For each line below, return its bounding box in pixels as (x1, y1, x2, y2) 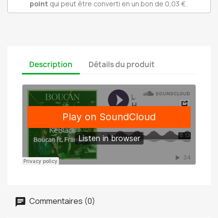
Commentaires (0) (28, 196, 95, 207)
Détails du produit (89, 59, 155, 70)
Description (29, 59, 73, 70)
